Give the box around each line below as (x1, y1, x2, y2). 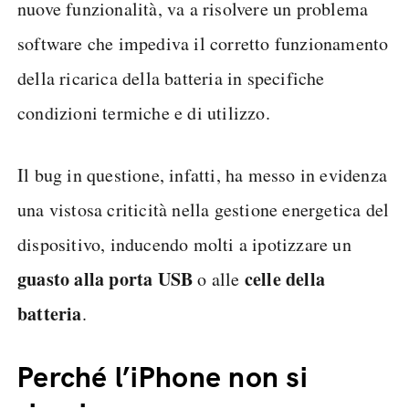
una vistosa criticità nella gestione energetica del (17, 197, 390, 222)
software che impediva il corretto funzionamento (17, 31, 389, 56)
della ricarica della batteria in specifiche (17, 66, 325, 90)
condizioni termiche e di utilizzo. (17, 100, 270, 125)
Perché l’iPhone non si (17, 358, 308, 396)
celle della (244, 266, 326, 292)
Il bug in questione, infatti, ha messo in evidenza (17, 163, 388, 187)
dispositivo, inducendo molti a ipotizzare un (17, 232, 351, 257)
